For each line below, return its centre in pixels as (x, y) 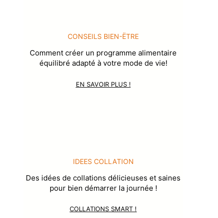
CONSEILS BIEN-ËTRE (103, 36)
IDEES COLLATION (103, 161)
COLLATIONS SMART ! (103, 209)
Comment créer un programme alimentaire (103, 53)
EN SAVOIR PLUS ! (103, 84)
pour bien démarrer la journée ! (103, 188)
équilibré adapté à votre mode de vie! (103, 63)
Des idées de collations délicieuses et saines (103, 178)
